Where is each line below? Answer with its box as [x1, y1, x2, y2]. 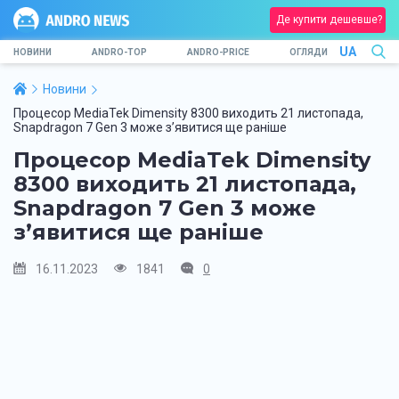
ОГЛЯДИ [289, 46, 328, 57]
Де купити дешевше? [276, 13, 382, 26]
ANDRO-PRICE [187, 46, 249, 57]
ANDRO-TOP [92, 46, 147, 57]
